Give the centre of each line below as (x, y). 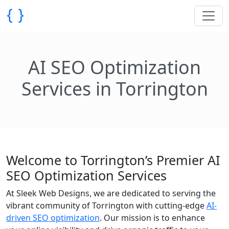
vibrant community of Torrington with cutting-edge (106, 205)
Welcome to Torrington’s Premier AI (113, 160)
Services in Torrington (114, 88)
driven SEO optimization (53, 218)
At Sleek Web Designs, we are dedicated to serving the (111, 193)
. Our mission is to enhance (152, 218)
